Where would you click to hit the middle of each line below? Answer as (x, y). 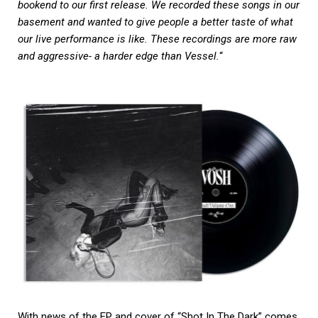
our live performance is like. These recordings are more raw (157, 39)
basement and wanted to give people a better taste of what (155, 22)
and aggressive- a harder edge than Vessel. (119, 56)
